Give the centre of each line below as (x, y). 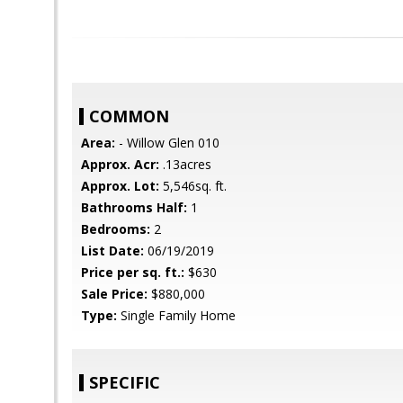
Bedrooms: (116, 229)
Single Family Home (176, 315)
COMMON (129, 116)
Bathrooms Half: (134, 207)
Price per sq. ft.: (133, 272)
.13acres (185, 164)
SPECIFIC (125, 382)
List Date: (112, 251)
